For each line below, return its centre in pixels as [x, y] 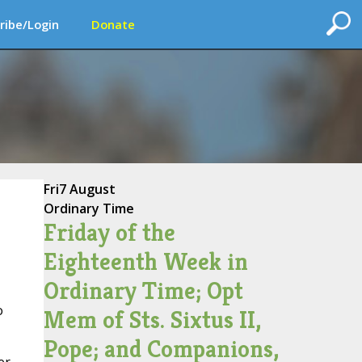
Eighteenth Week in [145, 262]
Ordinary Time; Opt [143, 291]
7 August [87, 189]
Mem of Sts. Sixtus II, [152, 320]
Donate [113, 24]
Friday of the [109, 233]
